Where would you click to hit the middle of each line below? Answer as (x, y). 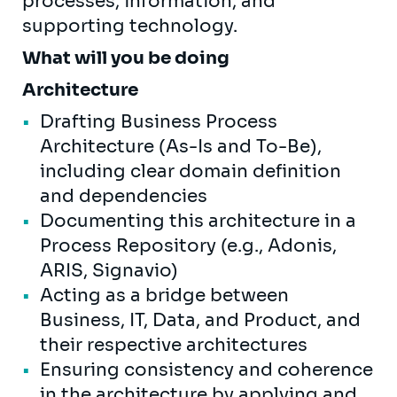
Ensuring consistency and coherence (206, 370)
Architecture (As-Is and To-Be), (181, 146)
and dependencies (124, 196)
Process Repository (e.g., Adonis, (188, 245)
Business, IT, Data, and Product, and (200, 320)
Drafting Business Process (159, 121)
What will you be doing (126, 58)
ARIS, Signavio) (109, 270)
